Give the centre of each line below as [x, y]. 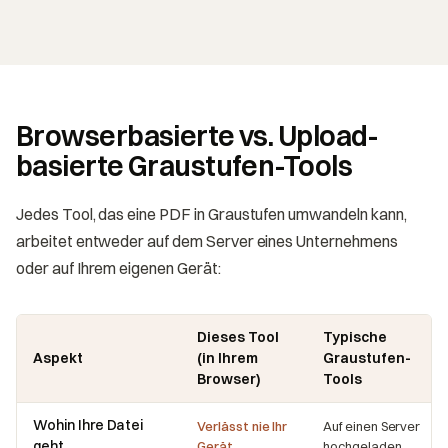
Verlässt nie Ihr [242, 425]
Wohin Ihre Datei [88, 424]
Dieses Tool [238, 336]
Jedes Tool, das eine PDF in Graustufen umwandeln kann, [211, 213]
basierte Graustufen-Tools [184, 165]
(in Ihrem [227, 357]
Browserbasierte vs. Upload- [197, 135]
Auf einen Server [372, 425]
